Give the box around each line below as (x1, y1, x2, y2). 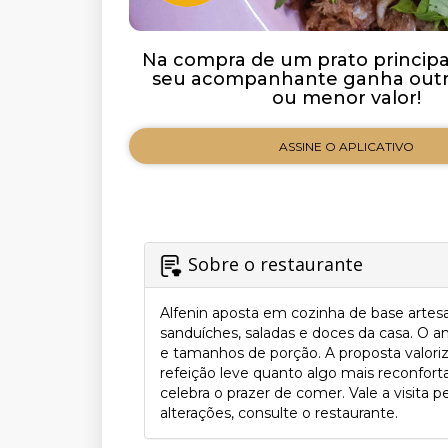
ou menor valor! (272, 87, 421, 109)
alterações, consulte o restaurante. (160, 403, 398, 422)
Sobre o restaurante (188, 252, 363, 277)
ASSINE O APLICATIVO (279, 138, 414, 154)
